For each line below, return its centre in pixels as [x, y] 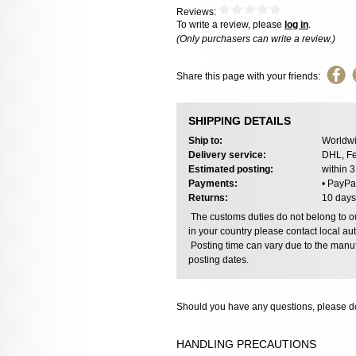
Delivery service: [227, 155]
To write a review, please [230, 25]
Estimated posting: [231, 169]
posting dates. [219, 259]
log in [296, 25]
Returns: [208, 197]
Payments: [213, 183]
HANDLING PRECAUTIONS [246, 344]
